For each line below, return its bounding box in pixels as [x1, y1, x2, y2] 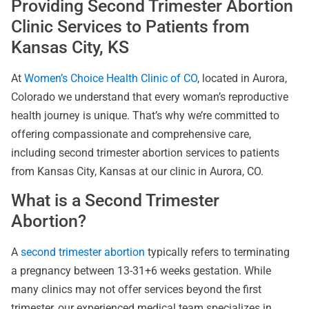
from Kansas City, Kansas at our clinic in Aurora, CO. [11, 164, 263, 178]
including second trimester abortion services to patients [11, 146, 279, 159]
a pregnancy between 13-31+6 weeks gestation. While [11, 264, 271, 278]
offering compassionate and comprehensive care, [11, 127, 251, 141]
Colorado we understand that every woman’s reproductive [11, 90, 288, 103]
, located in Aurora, [197, 71, 287, 85]
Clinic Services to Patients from [11, 16, 250, 37]
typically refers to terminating [145, 246, 290, 259]
